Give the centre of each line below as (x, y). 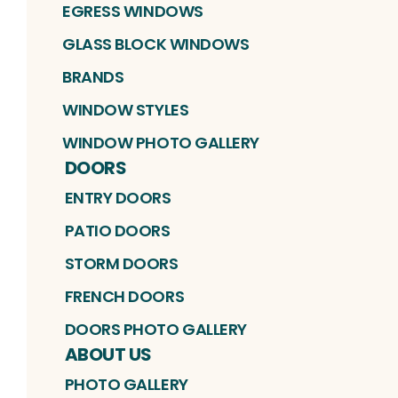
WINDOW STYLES (126, 109)
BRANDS (93, 76)
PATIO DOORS (117, 230)
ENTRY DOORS (118, 197)
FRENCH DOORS (124, 296)
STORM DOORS (121, 263)
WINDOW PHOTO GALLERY (161, 142)
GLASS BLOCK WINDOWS (156, 44)
